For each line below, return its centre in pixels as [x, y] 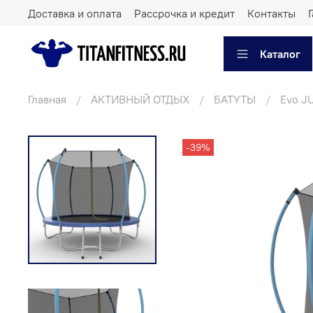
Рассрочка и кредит [184, 13]
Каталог [280, 53]
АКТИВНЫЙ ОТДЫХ [140, 99]
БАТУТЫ [235, 99]
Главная [47, 99]
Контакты [271, 13]
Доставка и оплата [75, 13]
